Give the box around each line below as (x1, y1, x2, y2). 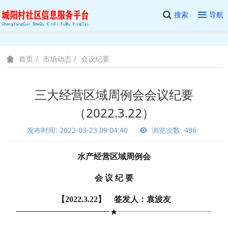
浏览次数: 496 (149, 125, 196, 135)
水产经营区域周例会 (77, 152, 151, 161)
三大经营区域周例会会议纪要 (35, 86, 193, 103)
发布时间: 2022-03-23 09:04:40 (26, 125, 128, 135)
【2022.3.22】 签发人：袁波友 (57, 194, 171, 204)
